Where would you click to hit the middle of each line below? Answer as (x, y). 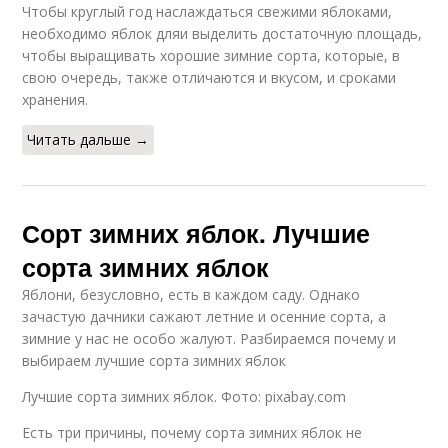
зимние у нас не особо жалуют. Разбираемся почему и (209, 339)
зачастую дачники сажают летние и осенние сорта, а (204, 317)
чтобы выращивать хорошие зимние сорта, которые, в (211, 56)
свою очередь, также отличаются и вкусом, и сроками (209, 78)
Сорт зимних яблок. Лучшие (196, 233)
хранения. (55, 100)
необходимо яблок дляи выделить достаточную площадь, (222, 34)
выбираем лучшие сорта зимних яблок (154, 361)
